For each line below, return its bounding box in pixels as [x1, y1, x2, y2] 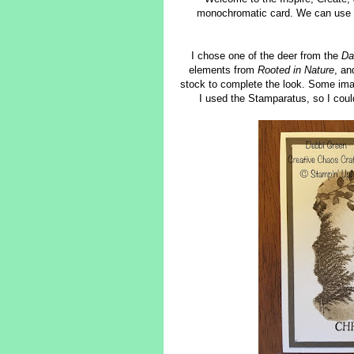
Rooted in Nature [257, 64, 334, 77]
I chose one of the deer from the [191, 50, 341, 62]
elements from [188, 64, 258, 77]
